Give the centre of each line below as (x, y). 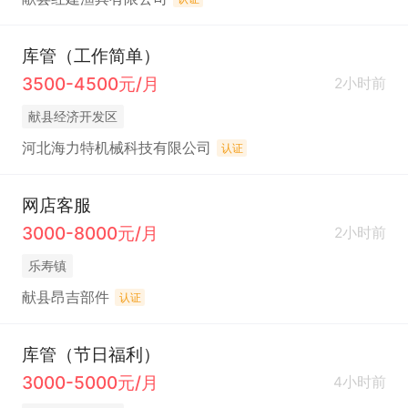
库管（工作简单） (91, 55)
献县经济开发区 (72, 116)
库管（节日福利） (91, 355)
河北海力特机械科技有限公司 (116, 148)
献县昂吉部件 (65, 297)
